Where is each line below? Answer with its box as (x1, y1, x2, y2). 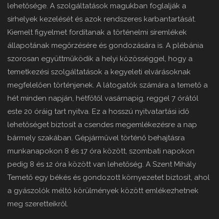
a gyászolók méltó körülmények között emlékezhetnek (7, 186, 198, 196)
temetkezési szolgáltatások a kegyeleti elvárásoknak (7, 67, 191, 77)
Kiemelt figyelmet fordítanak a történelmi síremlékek (7, 28, 187, 37)
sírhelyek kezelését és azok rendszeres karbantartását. (7, 15, 196, 24)
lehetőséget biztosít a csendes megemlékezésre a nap (7, 120, 197, 130)
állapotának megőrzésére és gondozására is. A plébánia (7, 41, 203, 50)
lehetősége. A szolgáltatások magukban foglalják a (7, 1, 186, 11)
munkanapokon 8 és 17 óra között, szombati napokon (7, 147, 195, 156)
